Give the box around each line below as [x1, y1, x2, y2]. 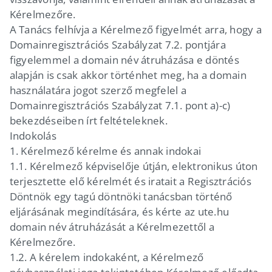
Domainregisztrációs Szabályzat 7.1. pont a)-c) [9, 98, 231, 112]
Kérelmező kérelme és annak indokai [21, 143, 202, 158]
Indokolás [9, 128, 56, 143]
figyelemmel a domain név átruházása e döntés [9, 52, 239, 67]
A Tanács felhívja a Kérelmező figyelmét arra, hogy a [9, 22, 262, 36]
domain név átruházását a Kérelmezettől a [9, 219, 214, 234]
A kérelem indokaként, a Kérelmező [29, 250, 204, 264]
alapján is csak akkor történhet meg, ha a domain [9, 67, 246, 82]
